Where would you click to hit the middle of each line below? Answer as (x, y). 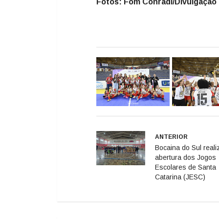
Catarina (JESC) (180, 177)
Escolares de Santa (186, 167)
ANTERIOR (171, 137)
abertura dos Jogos (186, 157)
